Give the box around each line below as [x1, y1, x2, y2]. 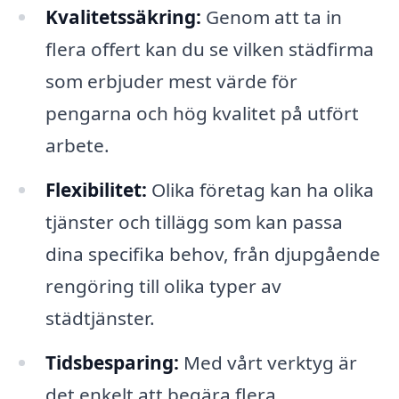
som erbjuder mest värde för [45, 69, 297, 94]
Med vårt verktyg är [178, 350, 357, 376]
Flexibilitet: [45, 177, 147, 203]
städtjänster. [45, 305, 155, 331]
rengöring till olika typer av [45, 273, 281, 299]
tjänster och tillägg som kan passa [45, 209, 343, 235]
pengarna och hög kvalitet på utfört [45, 101, 359, 126]
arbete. [45, 133, 110, 159]
